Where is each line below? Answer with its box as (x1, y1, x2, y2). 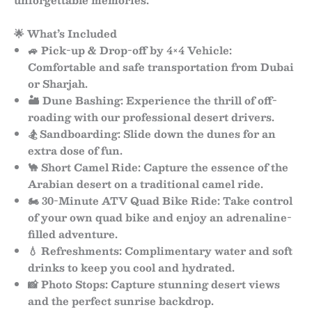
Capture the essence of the (141, 158, 288, 175)
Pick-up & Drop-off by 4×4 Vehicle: (41, 41, 232, 58)
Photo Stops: (41, 275, 108, 292)
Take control (220, 192, 292, 209)
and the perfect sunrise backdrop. (28, 292, 214, 309)
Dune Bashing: (42, 91, 123, 109)
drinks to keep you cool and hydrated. (28, 258, 235, 276)
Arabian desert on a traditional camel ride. (28, 175, 263, 192)
